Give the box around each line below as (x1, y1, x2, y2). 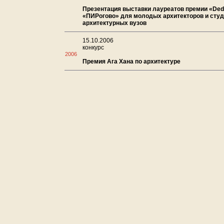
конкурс (82, 44, 104, 51)
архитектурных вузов (82, 19, 146, 26)
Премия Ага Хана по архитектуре (82, 58, 180, 65)
